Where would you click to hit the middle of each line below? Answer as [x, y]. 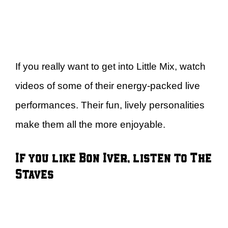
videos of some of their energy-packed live [108, 86]
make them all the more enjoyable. [90, 124]
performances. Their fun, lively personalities [110, 105]
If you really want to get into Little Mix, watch [110, 66]
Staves [35, 173]
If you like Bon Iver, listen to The [113, 157]
